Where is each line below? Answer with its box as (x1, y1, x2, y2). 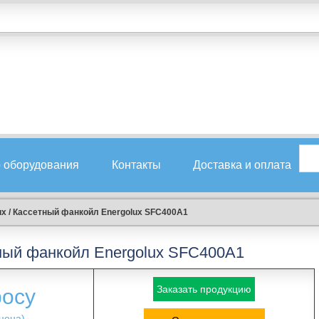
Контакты (111, 159, 161, 171)
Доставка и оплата (192, 159, 291, 171)
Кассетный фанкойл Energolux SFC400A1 (12, 207, 188, 217)
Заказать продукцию (157, 283, 252, 295)
